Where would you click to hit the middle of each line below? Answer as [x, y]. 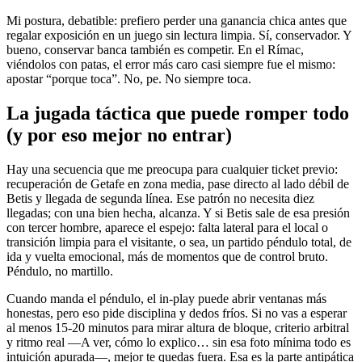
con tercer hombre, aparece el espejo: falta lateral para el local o [167, 228]
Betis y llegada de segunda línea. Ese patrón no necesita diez [160, 199]
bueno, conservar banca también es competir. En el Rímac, [155, 50]
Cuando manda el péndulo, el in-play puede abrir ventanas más [166, 299]
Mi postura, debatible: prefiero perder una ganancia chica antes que [177, 21]
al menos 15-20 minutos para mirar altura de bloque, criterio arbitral [178, 328]
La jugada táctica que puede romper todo [178, 114]
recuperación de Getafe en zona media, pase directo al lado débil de [178, 184]
